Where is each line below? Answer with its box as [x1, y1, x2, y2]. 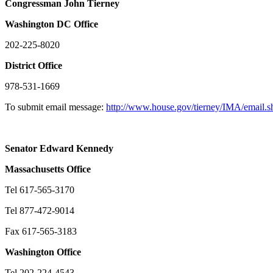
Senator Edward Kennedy [5, 143, 113, 154]
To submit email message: [5, 102, 106, 113]
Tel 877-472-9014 [5, 205, 74, 216]
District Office [5, 60, 62, 71]
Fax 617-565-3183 [5, 226, 77, 237]
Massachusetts [5, 164, 64, 175]
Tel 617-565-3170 [5, 185, 74, 196]
